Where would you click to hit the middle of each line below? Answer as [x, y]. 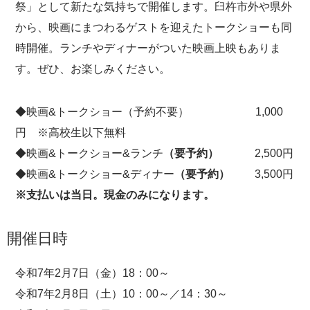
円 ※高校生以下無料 [71, 133]
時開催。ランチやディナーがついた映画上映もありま [148, 48]
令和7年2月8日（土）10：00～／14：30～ [121, 294]
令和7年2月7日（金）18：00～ [92, 273]
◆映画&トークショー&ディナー [95, 174]
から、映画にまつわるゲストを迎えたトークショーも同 [154, 27]
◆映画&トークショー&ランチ [89, 153]
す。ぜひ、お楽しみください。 [93, 69]
